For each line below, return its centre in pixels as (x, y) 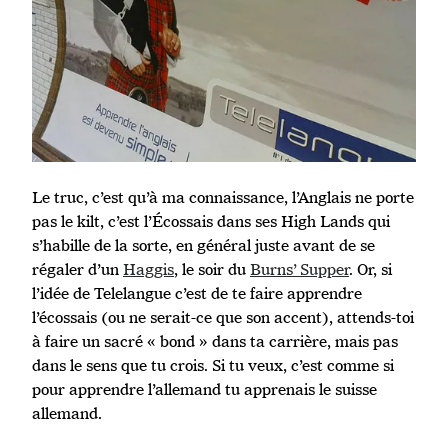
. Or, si (370, 269)
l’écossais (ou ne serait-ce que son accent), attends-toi (223, 317)
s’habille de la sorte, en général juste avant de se (203, 245)
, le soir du (212, 269)
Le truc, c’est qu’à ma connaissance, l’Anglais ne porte (223, 197)
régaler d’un (77, 269)
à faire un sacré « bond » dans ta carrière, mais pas (215, 341)
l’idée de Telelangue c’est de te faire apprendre (197, 293)
